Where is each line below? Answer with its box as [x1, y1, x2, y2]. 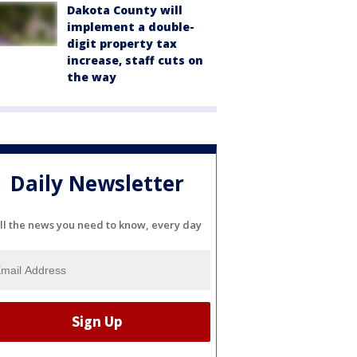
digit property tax [67, 36, 177, 51]
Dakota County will [67, 2, 182, 18]
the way [67, 69, 116, 84]
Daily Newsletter [10, 169, 184, 198]
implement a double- [67, 19, 194, 34]
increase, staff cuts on [67, 53, 203, 68]
